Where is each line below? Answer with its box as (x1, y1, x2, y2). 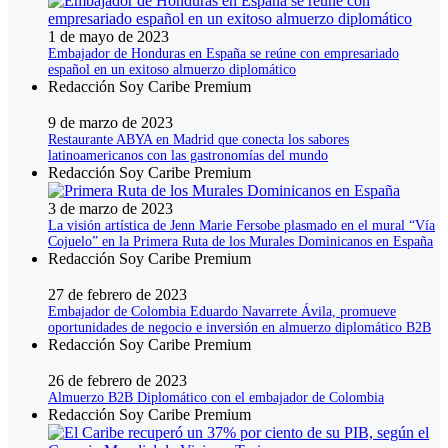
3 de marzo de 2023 (48, 200, 173, 218)
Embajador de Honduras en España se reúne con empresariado (48, 46, 399, 62)
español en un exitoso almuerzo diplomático (48, 62, 296, 78)
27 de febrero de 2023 (48, 286, 187, 304)
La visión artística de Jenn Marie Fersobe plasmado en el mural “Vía (48, 218, 435, 234)
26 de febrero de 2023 (48, 372, 187, 390)
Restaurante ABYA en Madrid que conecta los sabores (48, 132, 349, 148)
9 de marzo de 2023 (48, 114, 173, 132)
